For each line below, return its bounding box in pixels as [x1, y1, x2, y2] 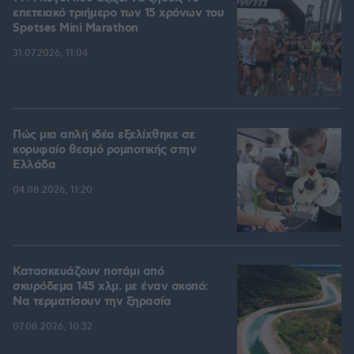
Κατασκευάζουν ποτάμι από [13, 264, 164, 281]
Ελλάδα [13, 157, 55, 174]
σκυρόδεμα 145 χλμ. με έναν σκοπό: [13, 279, 208, 296]
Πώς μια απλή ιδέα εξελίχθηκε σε [13, 127, 195, 144]
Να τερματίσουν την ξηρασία [13, 294, 171, 311]
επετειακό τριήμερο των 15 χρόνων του [13, 6, 224, 22]
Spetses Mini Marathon [13, 21, 138, 37]
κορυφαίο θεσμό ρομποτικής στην [13, 142, 196, 159]
